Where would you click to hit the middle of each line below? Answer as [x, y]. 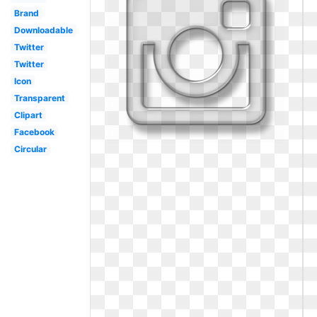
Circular [30, 149]
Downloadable [43, 30]
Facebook [34, 132]
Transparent [39, 98]
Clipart [28, 115]
